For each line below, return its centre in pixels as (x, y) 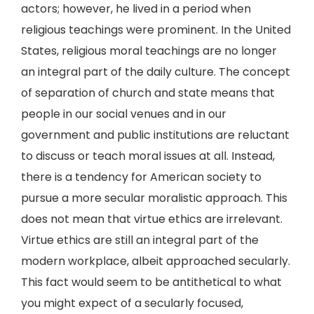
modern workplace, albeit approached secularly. (156, 261)
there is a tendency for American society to (141, 177)
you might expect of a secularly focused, (132, 303)
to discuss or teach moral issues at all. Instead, (148, 156)
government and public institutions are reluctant (155, 135)
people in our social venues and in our (124, 114)
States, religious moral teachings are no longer (149, 51)
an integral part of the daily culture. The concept (156, 72)
